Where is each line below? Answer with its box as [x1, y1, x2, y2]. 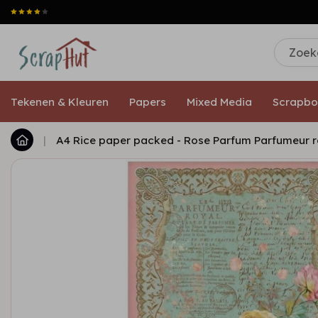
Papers [129, 94, 166, 109]
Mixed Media [187, 94, 252, 109]
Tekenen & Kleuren [11, 94, 109, 109]
